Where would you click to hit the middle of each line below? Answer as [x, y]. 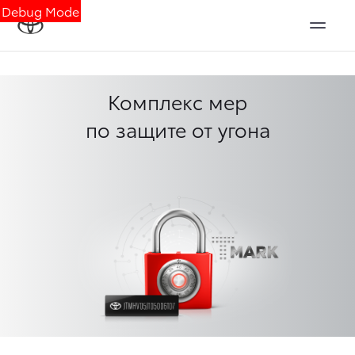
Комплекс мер [177, 101]
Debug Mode [40, 11]
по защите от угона [177, 129]
